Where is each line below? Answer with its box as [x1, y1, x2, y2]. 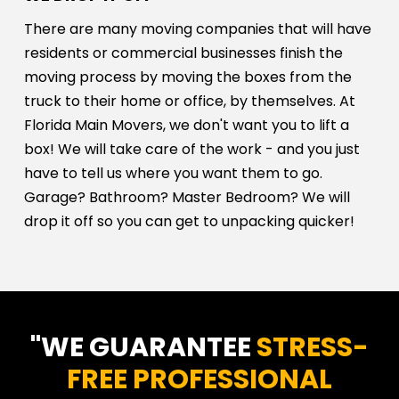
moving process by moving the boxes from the [23, 66, 352, 87]
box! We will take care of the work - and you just [23, 138, 360, 159]
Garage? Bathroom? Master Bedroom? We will [23, 186, 350, 208]
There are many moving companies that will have [23, 18, 371, 39]
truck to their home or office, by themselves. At [23, 90, 355, 111]
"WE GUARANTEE [29, 328, 256, 366]
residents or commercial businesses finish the [23, 42, 343, 63]
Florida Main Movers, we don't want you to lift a [23, 114, 349, 135]
